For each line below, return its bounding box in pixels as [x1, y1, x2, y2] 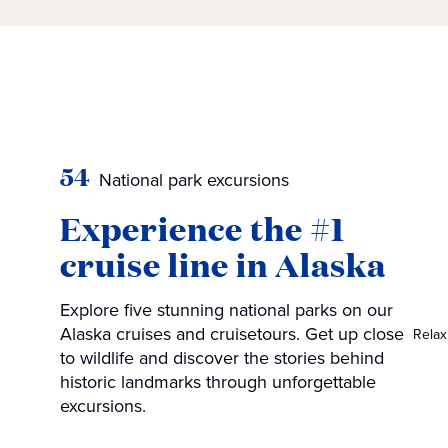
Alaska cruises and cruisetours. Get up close [59, 321, 404, 347]
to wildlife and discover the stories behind [59, 345, 384, 371]
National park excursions [98, 167, 289, 193]
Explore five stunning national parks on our [59, 297, 393, 323]
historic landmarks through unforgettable [59, 369, 376, 395]
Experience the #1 [59, 206, 345, 250]
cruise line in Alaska [59, 242, 386, 286]
